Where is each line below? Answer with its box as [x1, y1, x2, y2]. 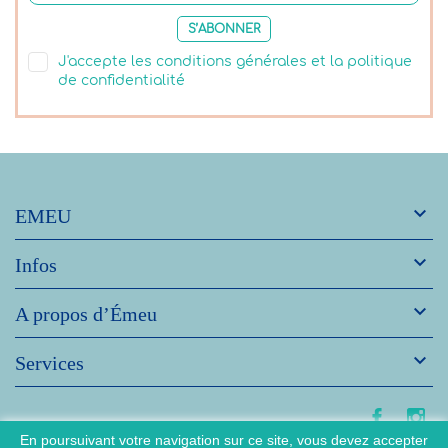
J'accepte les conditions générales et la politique [58, 54, 412, 70]
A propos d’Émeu [15, 303, 157, 326]
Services [15, 352, 84, 375]
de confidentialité [58, 73, 185, 89]
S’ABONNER [188, 21, 260, 36]
